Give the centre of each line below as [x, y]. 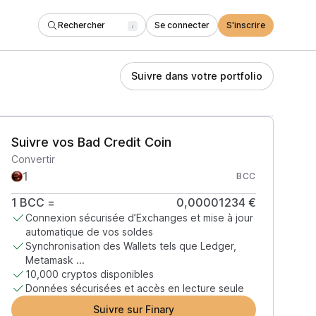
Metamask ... [55, 260]
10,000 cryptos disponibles [89, 274]
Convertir [33, 159]
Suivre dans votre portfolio [197, 76]
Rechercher [81, 25]
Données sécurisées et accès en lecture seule [134, 288]
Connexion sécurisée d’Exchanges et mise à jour [139, 218]
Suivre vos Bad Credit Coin [91, 142]
